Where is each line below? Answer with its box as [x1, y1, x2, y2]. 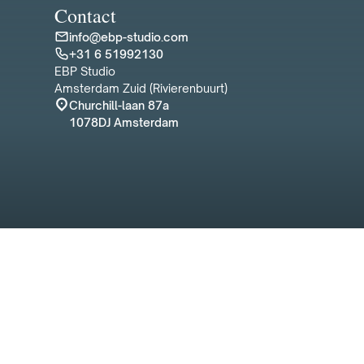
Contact [54, 2, 117, 28]
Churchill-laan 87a [69, 97, 170, 112]
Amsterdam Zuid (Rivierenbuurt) [54, 80, 228, 95]
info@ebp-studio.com [69, 29, 189, 44]
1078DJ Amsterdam [69, 115, 180, 129]
